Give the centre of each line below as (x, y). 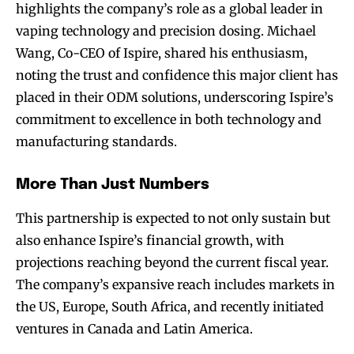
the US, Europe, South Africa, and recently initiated (170, 306)
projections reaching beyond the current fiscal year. (172, 262)
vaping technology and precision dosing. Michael (166, 30)
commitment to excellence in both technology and (169, 119)
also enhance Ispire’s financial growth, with (150, 240)
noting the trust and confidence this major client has (177, 75)
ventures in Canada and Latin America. (134, 328)
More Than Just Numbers (113, 184)
